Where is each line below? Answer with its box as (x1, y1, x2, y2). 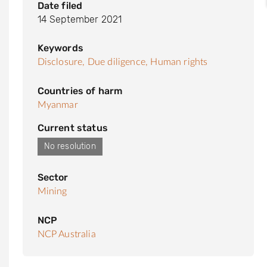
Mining (37, 186, 67, 196)
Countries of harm (37, 85, 123, 97)
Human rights (150, 57, 208, 67)
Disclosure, (37, 57, 85, 67)
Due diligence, (87, 57, 148, 67)
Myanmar (37, 100, 78, 110)
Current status (37, 122, 108, 133)
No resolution (44, 141, 96, 151)
